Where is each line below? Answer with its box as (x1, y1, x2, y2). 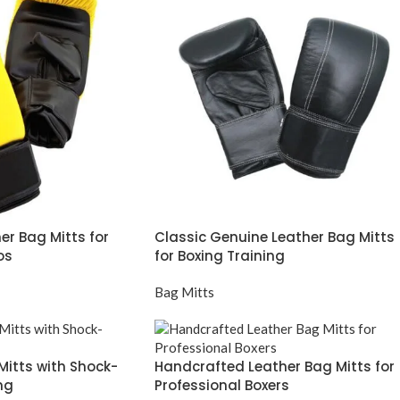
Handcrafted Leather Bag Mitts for (154, 356, 395, 376)
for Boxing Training (154, 246, 285, 265)
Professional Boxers (154, 375, 289, 395)
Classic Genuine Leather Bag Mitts (154, 227, 395, 246)
